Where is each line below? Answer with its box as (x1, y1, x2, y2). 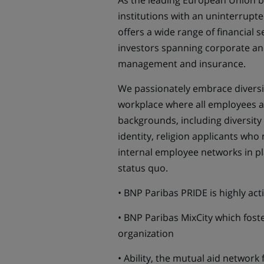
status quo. (117, 161, 168, 174)
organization (117, 227, 174, 240)
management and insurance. (117, 57, 248, 70)
